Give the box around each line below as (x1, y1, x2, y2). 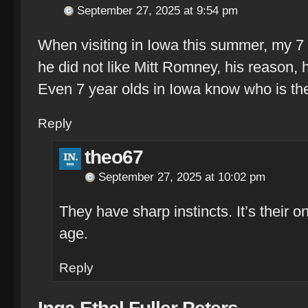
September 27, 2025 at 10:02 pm (98, 170, 265, 184)
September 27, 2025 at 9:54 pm (77, 4, 238, 17)
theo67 (85, 146, 143, 168)
